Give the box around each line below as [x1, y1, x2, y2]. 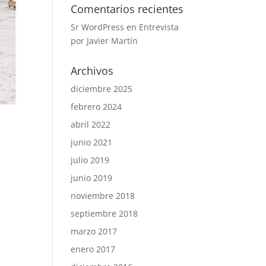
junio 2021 [71, 137, 113, 148]
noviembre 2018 [71, 190, 135, 201]
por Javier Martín [71, 35, 138, 46]
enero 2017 [71, 243, 116, 255]
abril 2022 [71, 119, 111, 130]
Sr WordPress [71, 21, 125, 33]
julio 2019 [71, 154, 110, 166]
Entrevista [139, 21, 179, 33]
